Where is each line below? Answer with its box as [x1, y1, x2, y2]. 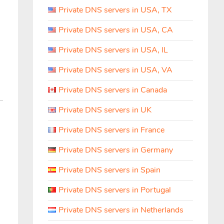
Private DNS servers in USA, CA [58, 24, 173, 35]
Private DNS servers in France [58, 124, 164, 135]
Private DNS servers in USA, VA [58, 64, 172, 75]
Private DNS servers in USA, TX [58, 4, 171, 15]
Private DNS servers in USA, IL [58, 44, 168, 55]
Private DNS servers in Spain [58, 164, 160, 175]
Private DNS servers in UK [58, 104, 151, 115]
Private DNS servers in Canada [58, 84, 167, 95]
